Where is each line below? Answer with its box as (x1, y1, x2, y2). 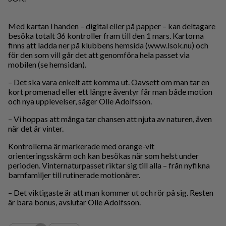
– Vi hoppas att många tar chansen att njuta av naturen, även (8, 114, 212, 124)
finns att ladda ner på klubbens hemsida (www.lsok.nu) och (8, 40, 208, 50)
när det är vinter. (8, 124, 64, 134)
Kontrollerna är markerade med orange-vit (8, 141, 154, 151)
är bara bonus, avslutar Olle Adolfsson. (8, 197, 141, 207)
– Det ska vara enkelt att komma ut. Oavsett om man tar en (8, 77, 209, 87)
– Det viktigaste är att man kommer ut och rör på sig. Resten (8, 188, 213, 198)
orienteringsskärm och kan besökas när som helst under (8, 151, 199, 161)
